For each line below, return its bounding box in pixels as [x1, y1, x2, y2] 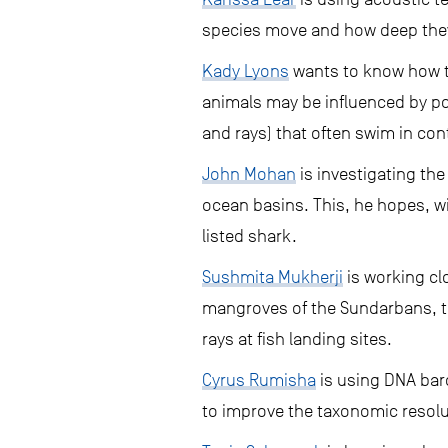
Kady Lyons [202, 61, 289, 81]
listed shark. [202, 226, 297, 246]
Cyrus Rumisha [202, 370, 316, 390]
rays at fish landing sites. [202, 329, 392, 349]
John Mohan [202, 164, 296, 184]
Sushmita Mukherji [202, 267, 343, 287]
